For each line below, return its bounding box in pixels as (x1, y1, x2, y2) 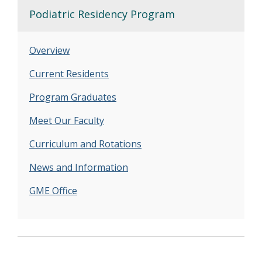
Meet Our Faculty (29, 114, 104, 127)
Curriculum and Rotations (29, 137, 142, 150)
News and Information (29, 161, 128, 174)
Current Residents (29, 67, 109, 80)
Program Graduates (29, 91, 116, 104)
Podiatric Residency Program (29, 7, 175, 21)
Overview (29, 44, 70, 57)
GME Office (29, 184, 77, 197)
